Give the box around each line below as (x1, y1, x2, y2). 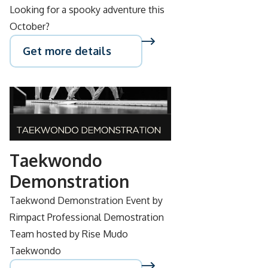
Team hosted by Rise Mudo (10, 228, 128, 240)
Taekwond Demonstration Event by (10, 194, 163, 206)
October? (10, 20, 50, 32)
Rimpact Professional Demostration (10, 211, 164, 223)
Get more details (23, 44, 111, 57)
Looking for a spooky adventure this (10, 4, 165, 16)
